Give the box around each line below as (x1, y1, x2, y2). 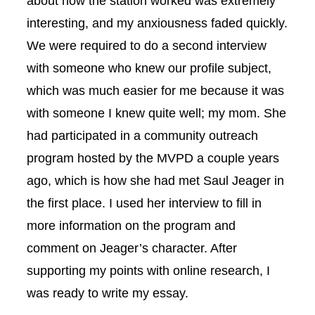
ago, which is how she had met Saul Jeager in (27, 172, 284, 188)
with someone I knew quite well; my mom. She (27, 105, 286, 120)
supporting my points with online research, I (27, 262, 270, 278)
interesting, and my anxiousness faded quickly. (27, 15, 288, 30)
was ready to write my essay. (27, 285, 188, 300)
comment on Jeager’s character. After (27, 240, 237, 255)
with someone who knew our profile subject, (27, 60, 271, 75)
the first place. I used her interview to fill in (27, 195, 262, 210)
